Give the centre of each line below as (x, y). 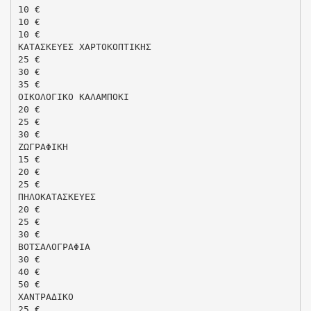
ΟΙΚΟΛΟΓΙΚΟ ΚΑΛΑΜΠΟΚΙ (73, 96)
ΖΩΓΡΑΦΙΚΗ (43, 146)
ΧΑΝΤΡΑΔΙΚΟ (45, 296)
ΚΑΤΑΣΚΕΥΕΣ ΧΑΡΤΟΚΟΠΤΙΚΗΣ (84, 47)
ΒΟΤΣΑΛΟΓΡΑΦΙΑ (54, 246)
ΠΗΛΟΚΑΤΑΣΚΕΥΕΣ (57, 196)
